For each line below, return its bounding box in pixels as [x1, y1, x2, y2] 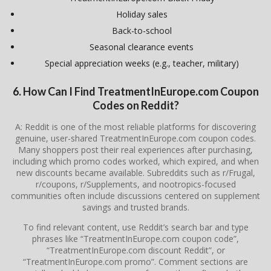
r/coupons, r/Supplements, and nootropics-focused [35, 178, 236, 190]
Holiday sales [116, 8, 168, 21]
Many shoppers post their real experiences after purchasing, [18, 143, 253, 155]
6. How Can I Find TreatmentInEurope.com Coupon [12, 84, 259, 98]
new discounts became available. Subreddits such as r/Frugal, [16, 166, 255, 178]
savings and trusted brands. [82, 201, 189, 213]
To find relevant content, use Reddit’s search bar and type [22, 221, 249, 233]
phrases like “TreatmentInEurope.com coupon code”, [32, 232, 239, 244]
